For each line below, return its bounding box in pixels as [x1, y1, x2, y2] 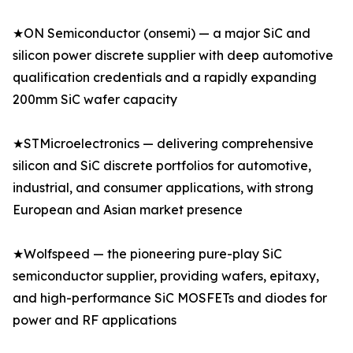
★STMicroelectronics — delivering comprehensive [13, 136, 314, 152]
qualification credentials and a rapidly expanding [13, 69, 317, 86]
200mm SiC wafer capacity [13, 91, 177, 108]
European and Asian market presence [13, 202, 243, 218]
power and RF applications [13, 312, 176, 329]
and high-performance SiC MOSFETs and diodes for [13, 290, 327, 307]
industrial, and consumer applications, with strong [13, 180, 314, 196]
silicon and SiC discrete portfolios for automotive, [13, 158, 311, 174]
